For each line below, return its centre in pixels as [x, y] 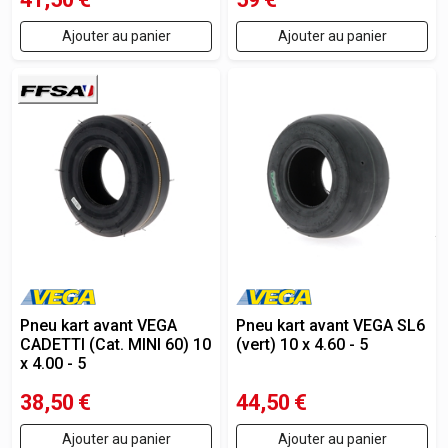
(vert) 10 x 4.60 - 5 [302, 344]
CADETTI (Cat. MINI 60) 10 [115, 344]
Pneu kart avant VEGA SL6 [330, 325]
